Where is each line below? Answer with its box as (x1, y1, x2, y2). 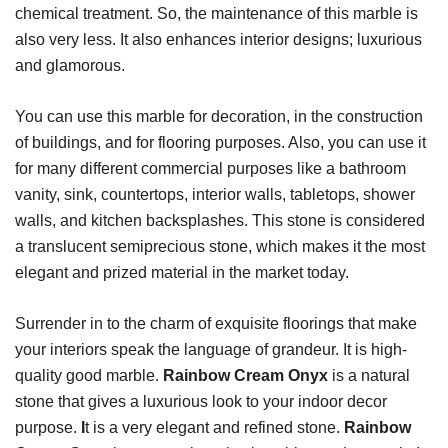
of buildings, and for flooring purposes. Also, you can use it (15, 134, 426, 152)
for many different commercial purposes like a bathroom (15, 160, 406, 178)
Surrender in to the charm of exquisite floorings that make (15, 315, 417, 333)
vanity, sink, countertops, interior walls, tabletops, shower (15, 186, 415, 204)
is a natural (328, 367, 410, 385)
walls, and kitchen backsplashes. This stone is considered (15, 212, 425, 230)
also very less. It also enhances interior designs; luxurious (15, 31, 422, 49)
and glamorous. (15, 57, 125, 75)
